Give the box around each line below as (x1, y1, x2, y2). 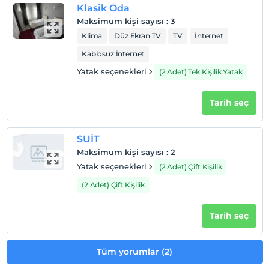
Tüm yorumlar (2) (97, 246, 172, 257)
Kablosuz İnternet (82, 49, 145, 58)
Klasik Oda (77, 2, 130, 14)
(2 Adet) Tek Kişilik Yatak (159, 67, 243, 76)
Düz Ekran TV (114, 31, 162, 40)
